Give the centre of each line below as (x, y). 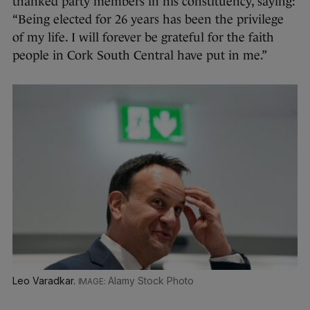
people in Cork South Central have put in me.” (141, 56)
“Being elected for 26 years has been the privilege (148, 20)
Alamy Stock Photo (151, 281)
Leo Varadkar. (45, 281)
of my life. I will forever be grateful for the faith (143, 38)
